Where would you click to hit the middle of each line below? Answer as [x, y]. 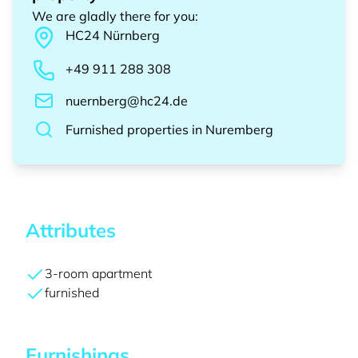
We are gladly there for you [113, 16]
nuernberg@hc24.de [127, 101]
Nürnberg [131, 35]
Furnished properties [127, 129]
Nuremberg [239, 129]
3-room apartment [98, 273]
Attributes [71, 230]
